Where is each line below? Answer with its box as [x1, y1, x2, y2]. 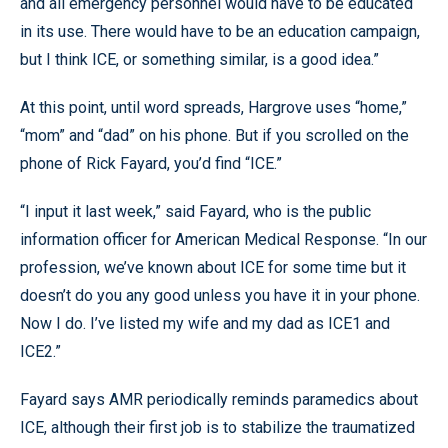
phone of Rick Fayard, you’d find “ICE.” [20, 154, 282, 173]
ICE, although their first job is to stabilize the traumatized [20, 418, 415, 437]
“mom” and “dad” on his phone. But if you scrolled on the [20, 126, 409, 145]
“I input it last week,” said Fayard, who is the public [20, 202, 371, 221]
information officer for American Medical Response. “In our [20, 230, 427, 249]
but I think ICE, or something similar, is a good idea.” [20, 50, 379, 69]
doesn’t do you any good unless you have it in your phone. [20, 286, 420, 305]
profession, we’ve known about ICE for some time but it [20, 258, 406, 277]
